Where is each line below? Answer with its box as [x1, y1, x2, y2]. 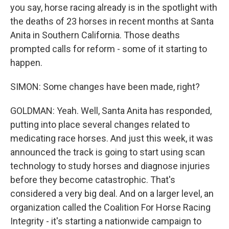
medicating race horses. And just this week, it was [10, 133, 213, 144]
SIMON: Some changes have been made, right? [10, 81, 200, 93]
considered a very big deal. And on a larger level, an [10, 188, 214, 199]
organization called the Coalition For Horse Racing [10, 202, 211, 213]
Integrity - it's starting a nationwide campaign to [10, 216, 201, 227]
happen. [10, 57, 42, 68]
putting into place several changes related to [10, 119, 190, 130]
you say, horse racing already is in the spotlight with [10, 2, 217, 13]
